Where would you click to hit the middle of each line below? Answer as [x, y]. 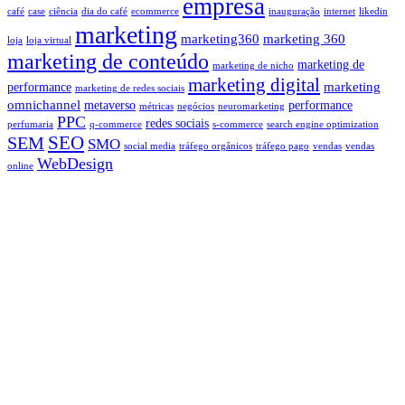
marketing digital [254, 85]
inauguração [294, 11]
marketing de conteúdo [108, 61]
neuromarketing [251, 106]
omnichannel [44, 104]
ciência [63, 11]
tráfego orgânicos [216, 146]
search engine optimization [323, 124]
